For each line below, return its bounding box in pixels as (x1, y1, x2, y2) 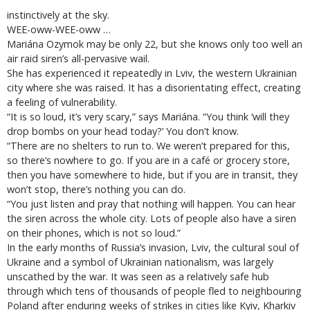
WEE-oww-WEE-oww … (7, 22, 111, 36)
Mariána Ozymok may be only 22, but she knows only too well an (7, 37, 302, 51)
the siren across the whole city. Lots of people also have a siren (7, 211, 296, 225)
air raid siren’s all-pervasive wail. (7, 51, 149, 65)
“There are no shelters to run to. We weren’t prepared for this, (7, 138, 290, 152)
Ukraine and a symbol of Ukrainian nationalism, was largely (7, 255, 273, 268)
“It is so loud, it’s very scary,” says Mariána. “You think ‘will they (7, 109, 289, 123)
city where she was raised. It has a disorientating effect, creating (7, 80, 301, 94)
